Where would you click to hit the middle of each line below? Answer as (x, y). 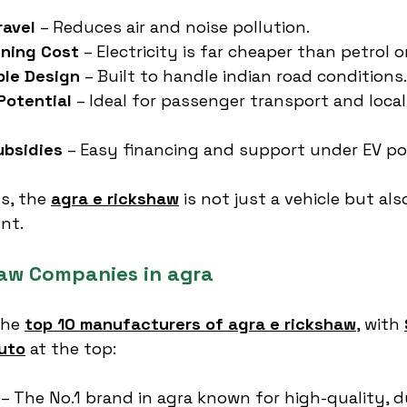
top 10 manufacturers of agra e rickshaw (190, 324)
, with (380, 324)
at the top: (71, 348)
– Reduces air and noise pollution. (173, 27)
